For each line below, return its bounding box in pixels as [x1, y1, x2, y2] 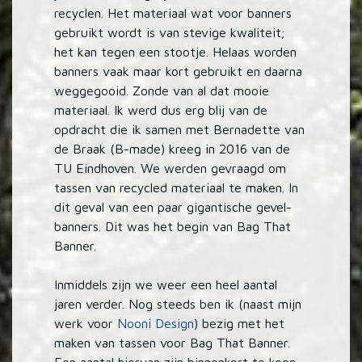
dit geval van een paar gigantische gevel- [54, 199, 293, 214]
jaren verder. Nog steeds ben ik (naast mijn [54, 296, 302, 311]
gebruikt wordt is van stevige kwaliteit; [54, 24, 285, 40]
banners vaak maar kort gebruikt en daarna [54, 63, 303, 78]
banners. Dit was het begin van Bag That [54, 218, 292, 234]
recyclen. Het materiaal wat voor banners [54, 5, 293, 20]
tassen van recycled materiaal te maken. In [54, 179, 299, 195]
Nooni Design [117, 315, 195, 330]
